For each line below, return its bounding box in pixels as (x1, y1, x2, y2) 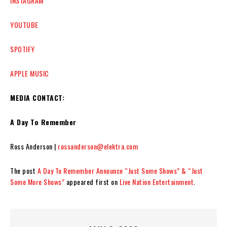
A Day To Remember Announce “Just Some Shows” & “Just (37, 165, 203, 176)
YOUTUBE (10, 19, 39, 30)
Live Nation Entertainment (119, 176, 194, 187)
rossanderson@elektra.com (58, 140, 138, 152)
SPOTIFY (10, 43, 35, 54)
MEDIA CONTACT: (10, 92, 64, 103)
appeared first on (64, 176, 120, 187)
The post (10, 165, 37, 176)
